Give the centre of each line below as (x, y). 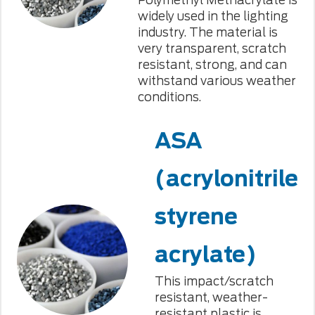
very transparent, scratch (212, 48)
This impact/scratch (214, 281)
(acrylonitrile (226, 178)
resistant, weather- (211, 297)
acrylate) (205, 254)
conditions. (169, 97)
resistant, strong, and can (212, 64)
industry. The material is (207, 32)
